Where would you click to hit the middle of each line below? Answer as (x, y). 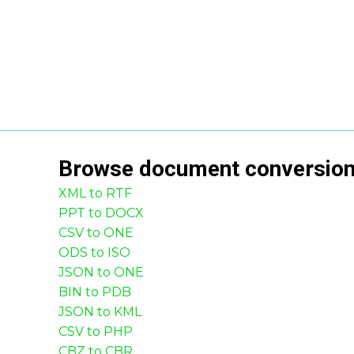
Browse (99, 169)
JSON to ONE (101, 272)
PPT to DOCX (101, 213)
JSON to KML (100, 312)
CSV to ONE (96, 233)
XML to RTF (95, 193)
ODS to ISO (94, 252)
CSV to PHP (96, 331)
